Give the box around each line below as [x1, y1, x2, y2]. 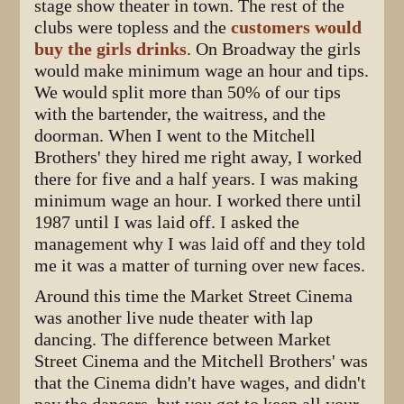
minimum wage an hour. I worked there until [34, 189, 363, 211]
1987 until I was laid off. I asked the [34, 211, 300, 233]
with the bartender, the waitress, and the [34, 103, 326, 124]
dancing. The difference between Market [34, 328, 332, 350]
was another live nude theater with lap [34, 307, 314, 328]
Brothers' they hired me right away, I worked [34, 146, 363, 168]
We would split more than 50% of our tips [34, 81, 342, 103]
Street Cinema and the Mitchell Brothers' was [34, 350, 369, 372]
